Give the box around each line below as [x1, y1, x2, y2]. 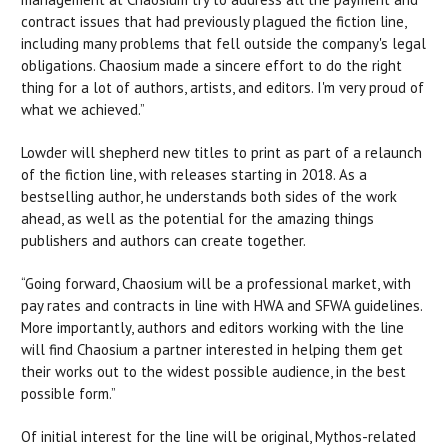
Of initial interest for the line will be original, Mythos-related [21, 427, 416, 446]
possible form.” [21, 384, 116, 403]
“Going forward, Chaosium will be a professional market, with [21, 274, 411, 293]
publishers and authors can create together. [21, 231, 306, 250]
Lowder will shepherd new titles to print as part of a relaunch [21, 143, 422, 162]
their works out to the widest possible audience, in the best [21, 362, 406, 381]
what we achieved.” [21, 100, 145, 119]
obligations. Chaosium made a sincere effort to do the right [21, 56, 402, 75]
